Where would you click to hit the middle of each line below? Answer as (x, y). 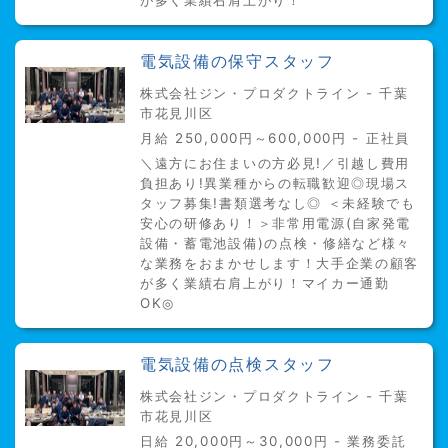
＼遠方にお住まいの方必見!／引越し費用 (275, 163)
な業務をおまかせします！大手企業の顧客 (280, 263)
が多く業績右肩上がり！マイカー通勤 (265, 283)
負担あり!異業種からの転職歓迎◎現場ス (275, 183)
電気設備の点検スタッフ (237, 364)
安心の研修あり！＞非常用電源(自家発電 (276, 223)
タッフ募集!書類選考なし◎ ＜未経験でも (278, 203)
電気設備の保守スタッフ (237, 61)
